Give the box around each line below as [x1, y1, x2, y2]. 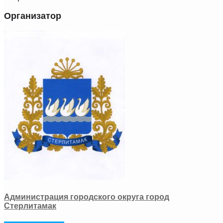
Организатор [4, 11, 61, 21]
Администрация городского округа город [4, 193, 169, 202]
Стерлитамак [4, 202, 56, 211]
